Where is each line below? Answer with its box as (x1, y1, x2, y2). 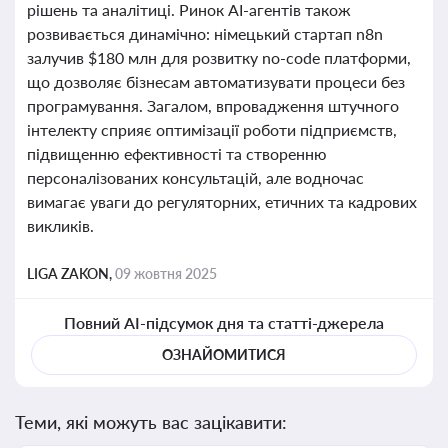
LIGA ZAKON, (27, 265, 115, 282)
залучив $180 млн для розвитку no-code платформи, (27, 48, 411, 67)
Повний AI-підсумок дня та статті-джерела (63, 313, 385, 332)
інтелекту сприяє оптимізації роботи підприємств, (27, 120, 397, 139)
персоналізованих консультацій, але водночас (27, 168, 364, 187)
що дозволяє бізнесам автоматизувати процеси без (27, 72, 405, 91)
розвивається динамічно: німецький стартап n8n (27, 24, 383, 43)
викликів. (27, 216, 94, 235)
